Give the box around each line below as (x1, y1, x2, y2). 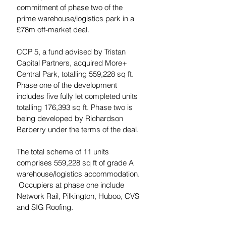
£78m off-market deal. (17, 25, 89, 35)
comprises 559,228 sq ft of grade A (17, 158, 136, 168)
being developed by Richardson (17, 114, 125, 124)
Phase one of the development (17, 80, 119, 90)
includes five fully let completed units (17, 91, 140, 101)
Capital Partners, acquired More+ (17, 58, 129, 68)
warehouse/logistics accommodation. (17, 169, 142, 179)
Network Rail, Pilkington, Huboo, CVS (17, 191, 141, 201)
